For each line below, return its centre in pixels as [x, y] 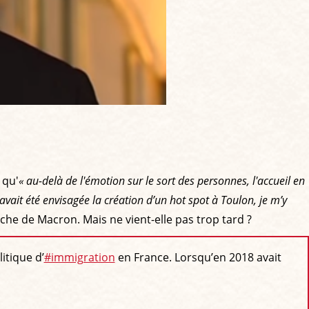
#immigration [79, 258]
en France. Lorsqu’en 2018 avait [198, 258]
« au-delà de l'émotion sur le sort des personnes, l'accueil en [162, 180]
